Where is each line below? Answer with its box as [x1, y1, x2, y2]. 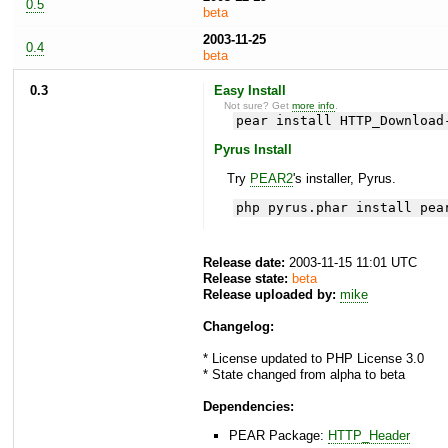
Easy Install [213, 82, 286, 98]
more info [292, 99, 336, 111]
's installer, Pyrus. [292, 171, 396, 187]
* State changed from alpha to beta [203, 367, 405, 383]
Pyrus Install [213, 142, 292, 158]
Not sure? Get [224, 99, 293, 111]
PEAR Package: [229, 428, 328, 444]
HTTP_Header [328, 428, 410, 444]
